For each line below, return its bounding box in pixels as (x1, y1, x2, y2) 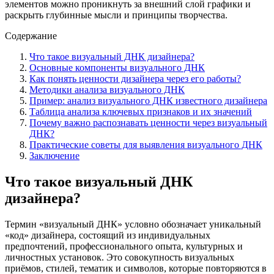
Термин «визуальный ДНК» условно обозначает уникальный (5, 218, 261, 229)
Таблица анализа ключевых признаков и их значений (29, 106, 252, 117)
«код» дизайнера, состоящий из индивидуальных (5, 229, 210, 240)
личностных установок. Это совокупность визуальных (5, 251, 234, 262)
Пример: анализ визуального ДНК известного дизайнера (29, 95, 267, 106)
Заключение (29, 150, 80, 161)
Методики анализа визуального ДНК (29, 84, 185, 95)
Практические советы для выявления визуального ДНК (29, 139, 262, 150)
